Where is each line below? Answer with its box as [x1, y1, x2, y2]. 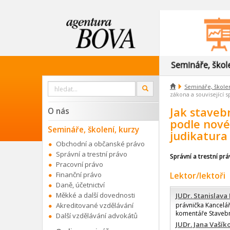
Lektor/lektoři [170, 170, 225, 182]
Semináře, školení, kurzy [48, 124, 139, 135]
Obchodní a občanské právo [56, 139, 145, 149]
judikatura [170, 128, 227, 144]
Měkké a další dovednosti [56, 190, 135, 200]
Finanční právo [56, 170, 102, 180]
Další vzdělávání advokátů [56, 211, 138, 221]
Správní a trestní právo [56, 149, 127, 159]
